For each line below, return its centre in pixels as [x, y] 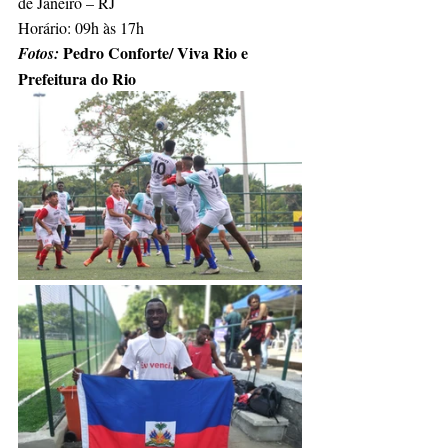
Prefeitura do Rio [77, 78]
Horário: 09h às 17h [81, 27]
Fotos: [40, 52]
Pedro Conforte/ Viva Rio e [157, 52]
